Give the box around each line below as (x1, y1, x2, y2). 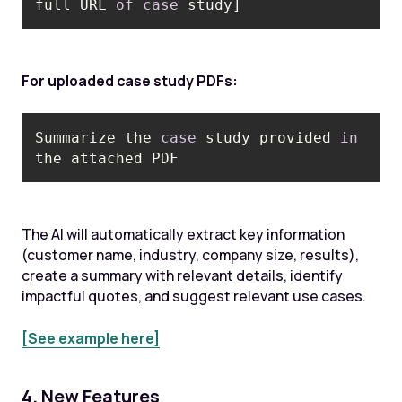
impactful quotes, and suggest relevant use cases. (21, 286, 366, 306)
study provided (197, 128, 341, 146)
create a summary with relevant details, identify (21, 266, 343, 285)
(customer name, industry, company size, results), (21, 245, 359, 265)
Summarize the (35, 128, 162, 146)
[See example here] (21, 328, 160, 348)
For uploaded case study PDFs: (21, 71, 238, 92)
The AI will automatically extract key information (21, 224, 345, 244)
